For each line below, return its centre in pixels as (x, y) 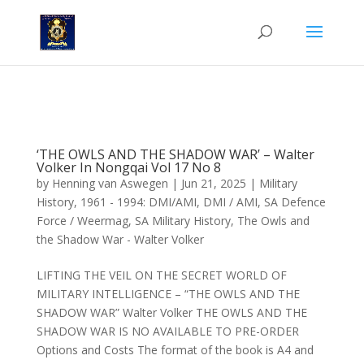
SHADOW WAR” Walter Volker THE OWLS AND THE (171, 312)
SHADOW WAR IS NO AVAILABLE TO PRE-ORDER (167, 331)
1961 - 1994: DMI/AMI (138, 202)
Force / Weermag (82, 221)
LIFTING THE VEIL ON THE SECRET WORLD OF (161, 275)
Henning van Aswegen (110, 183)
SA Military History (182, 221)
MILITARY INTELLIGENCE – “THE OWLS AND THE (168, 294)
